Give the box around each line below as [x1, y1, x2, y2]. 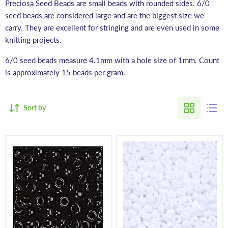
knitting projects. [5, 35, 64, 45]
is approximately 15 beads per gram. [5, 68, 129, 77]
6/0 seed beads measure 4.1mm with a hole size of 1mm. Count [5, 55, 219, 65]
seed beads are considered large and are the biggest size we [5, 11, 204, 20]
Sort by [23, 103, 46, 112]
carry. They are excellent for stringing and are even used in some [5, 23, 219, 33]
